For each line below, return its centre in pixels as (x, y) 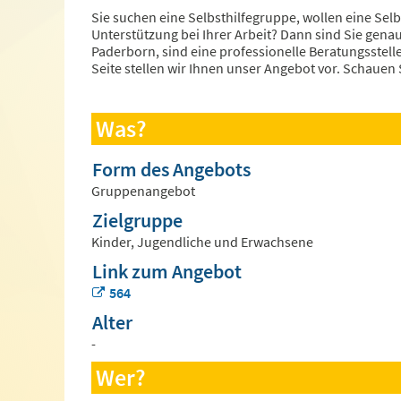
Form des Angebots (171, 170)
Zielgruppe (137, 221)
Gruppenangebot (143, 191)
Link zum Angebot (167, 272)
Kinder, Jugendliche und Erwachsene (202, 242)
